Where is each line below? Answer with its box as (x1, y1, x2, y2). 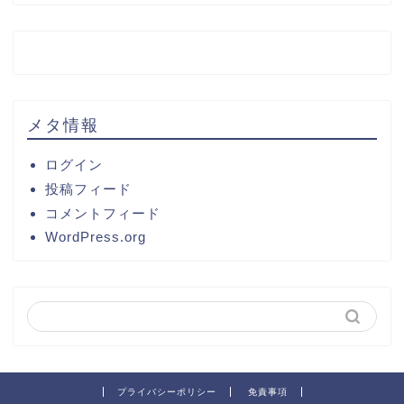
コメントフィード (45, 205, 161, 221)
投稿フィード (45, 180, 132, 197)
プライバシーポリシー (116, 386, 216, 397)
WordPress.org (45, 228, 146, 244)
